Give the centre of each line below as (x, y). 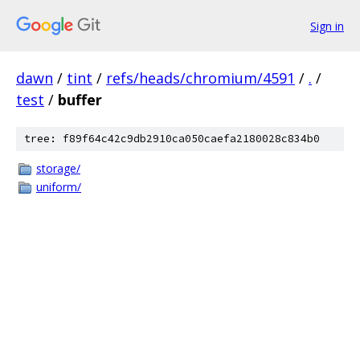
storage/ (58, 168)
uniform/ (59, 187)
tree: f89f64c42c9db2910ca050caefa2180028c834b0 (172, 139)
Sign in (327, 26)
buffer (80, 100)
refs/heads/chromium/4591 (200, 78)
